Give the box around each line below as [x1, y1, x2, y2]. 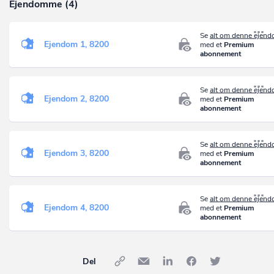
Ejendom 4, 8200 [44, 201, 109, 213]
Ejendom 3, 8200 [44, 147, 109, 159]
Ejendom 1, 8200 [44, 38, 109, 50]
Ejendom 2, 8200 [44, 92, 109, 105]
